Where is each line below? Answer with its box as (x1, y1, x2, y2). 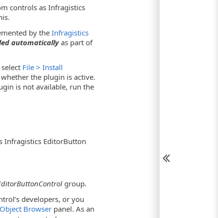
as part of (59, 37, 93, 47)
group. (62, 179, 87, 189)
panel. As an (52, 203, 95, 214)
